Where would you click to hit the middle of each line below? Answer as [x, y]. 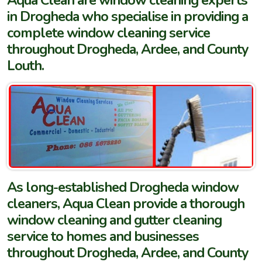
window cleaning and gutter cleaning [114, 220]
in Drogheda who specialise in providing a [127, 16]
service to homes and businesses [103, 237]
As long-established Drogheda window [123, 187]
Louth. [25, 65]
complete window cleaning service [108, 32]
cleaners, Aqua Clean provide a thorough [126, 204]
